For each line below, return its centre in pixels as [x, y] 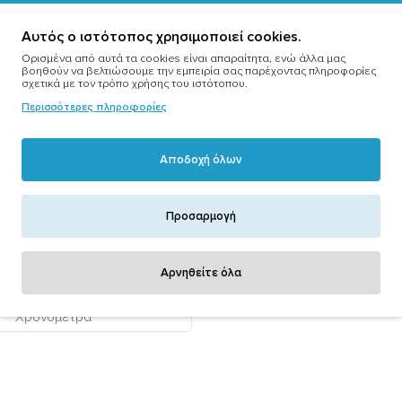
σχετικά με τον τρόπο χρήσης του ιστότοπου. [135, 83]
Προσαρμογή [201, 216]
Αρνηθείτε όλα [201, 272]
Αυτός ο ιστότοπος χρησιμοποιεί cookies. [162, 36]
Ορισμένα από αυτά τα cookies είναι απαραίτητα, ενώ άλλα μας [184, 58]
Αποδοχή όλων [201, 159]
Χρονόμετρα [54, 317]
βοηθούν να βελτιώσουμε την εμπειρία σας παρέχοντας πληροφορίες [199, 71]
